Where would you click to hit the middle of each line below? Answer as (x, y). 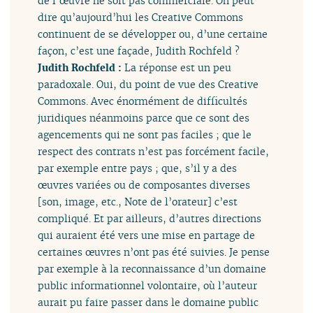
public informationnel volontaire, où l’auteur (148, 286)
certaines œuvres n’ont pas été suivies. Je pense (154, 252)
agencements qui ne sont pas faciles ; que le (145, 135)
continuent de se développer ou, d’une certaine (153, 34)
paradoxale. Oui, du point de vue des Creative (148, 85)
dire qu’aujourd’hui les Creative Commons (141, 17)
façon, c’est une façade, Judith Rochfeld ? (139, 51)
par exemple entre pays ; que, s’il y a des (138, 168)
